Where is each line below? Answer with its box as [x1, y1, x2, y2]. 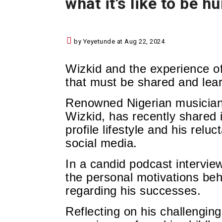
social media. [65, 136, 137, 150]
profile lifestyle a [65, 123, 155, 137]
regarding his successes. [65, 184, 201, 198]
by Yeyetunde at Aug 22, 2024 [72, 38, 165, 46]
